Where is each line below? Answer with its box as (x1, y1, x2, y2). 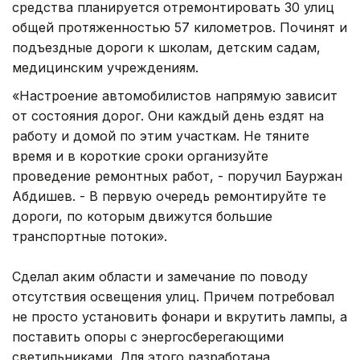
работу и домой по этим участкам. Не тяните (12, 127, 309, 144)
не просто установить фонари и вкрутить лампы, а (12, 308, 347, 325)
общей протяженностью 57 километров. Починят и (12, 18, 347, 35)
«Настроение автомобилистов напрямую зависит (12, 87, 337, 104)
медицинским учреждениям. (12, 59, 198, 76)
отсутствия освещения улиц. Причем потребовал (12, 288, 334, 305)
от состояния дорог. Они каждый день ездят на (12, 107, 324, 124)
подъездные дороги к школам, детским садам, (12, 39, 321, 55)
